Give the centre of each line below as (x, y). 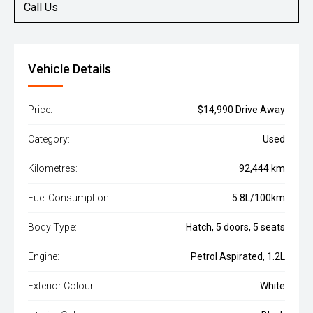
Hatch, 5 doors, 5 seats (235, 227)
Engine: (44, 256)
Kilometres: (53, 168)
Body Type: (52, 227)
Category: (49, 139)
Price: (40, 110)
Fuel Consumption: (70, 198)
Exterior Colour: (62, 286)
